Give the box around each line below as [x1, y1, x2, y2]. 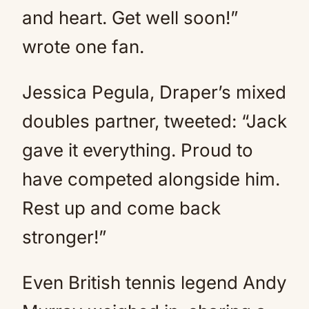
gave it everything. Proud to [22, 139, 253, 161]
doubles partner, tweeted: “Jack [22, 110, 287, 132]
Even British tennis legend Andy [22, 272, 287, 293]
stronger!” [22, 226, 106, 248]
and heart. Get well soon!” [22, 7, 238, 28]
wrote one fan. [22, 36, 144, 57]
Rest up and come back [22, 197, 221, 219]
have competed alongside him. [22, 168, 280, 190]
